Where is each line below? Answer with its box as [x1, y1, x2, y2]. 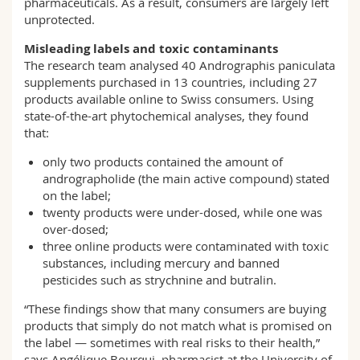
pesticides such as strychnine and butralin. [42, 272, 276, 288]
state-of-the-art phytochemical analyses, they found [24, 108, 309, 124]
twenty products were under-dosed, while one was [42, 204, 322, 220]
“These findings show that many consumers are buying [24, 301, 326, 317]
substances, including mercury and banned [42, 255, 280, 271]
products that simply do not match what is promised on [24, 317, 332, 333]
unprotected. [24, 11, 95, 27]
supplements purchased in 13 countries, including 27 [24, 74, 317, 90]
